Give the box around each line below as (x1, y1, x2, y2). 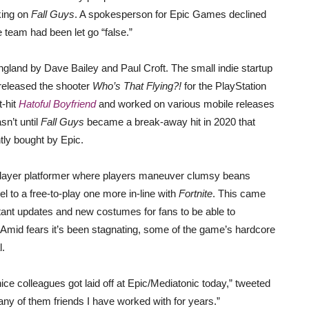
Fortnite (179, 188, 212, 199)
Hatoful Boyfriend (19, 98, 96, 110)
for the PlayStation (181, 80, 266, 92)
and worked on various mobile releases (96, 98, 275, 110)
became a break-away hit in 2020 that (87, 116, 255, 128)
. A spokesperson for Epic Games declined (74, 8, 266, 20)
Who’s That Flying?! (92, 80, 181, 92)
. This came (212, 188, 266, 199)
